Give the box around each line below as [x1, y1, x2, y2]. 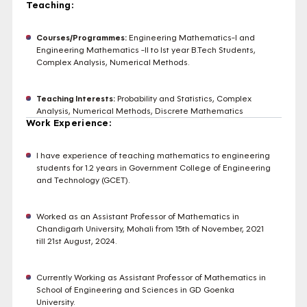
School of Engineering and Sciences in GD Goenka [36, 284, 234, 295]
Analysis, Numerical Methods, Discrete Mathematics [36, 106, 243, 116]
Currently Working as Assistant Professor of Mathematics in [36, 272, 266, 283]
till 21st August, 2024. [36, 236, 116, 247]
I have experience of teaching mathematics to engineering [36, 150, 270, 161]
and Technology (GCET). [36, 175, 130, 186]
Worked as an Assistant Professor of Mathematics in [36, 211, 239, 222]
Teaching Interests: [36, 93, 115, 104]
